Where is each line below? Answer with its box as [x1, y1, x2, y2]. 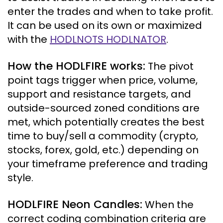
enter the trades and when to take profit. [7, 4, 213, 18]
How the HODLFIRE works [7, 58, 143, 74]
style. [7, 171, 33, 185]
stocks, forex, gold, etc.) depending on [7, 143, 199, 157]
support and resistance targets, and [7, 87, 191, 101]
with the [7, 32, 50, 46]
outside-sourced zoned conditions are [7, 101, 200, 115]
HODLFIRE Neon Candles [7, 197, 140, 212]
